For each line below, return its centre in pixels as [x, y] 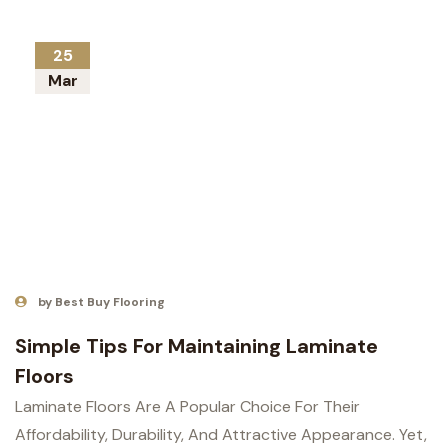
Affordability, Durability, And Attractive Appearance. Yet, [221, 435]
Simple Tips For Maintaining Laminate [196, 346]
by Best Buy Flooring [101, 302]
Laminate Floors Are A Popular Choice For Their [187, 407]
